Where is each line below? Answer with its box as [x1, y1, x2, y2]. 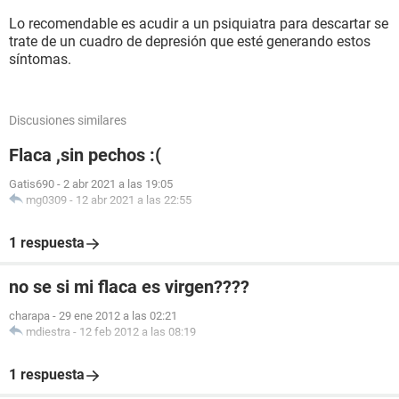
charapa [9, 309, 50, 322]
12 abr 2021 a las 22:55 [76, 193, 191, 207]
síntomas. [9, 51, 71, 68]
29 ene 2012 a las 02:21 [59, 309, 177, 322]
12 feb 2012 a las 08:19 [79, 325, 196, 338]
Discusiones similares [9, 113, 126, 127]
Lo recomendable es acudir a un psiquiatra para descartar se [9, 15, 388, 32]
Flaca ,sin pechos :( [9, 144, 161, 166]
